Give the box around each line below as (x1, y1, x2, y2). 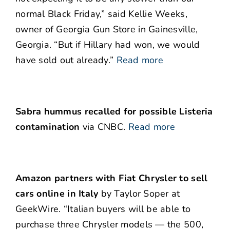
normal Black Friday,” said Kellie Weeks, (15, 8, 187, 21)
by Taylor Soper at (98, 187, 180, 200)
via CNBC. (80, 121, 126, 133)
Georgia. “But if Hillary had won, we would (15, 39, 200, 51)
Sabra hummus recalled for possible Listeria (15, 105, 213, 118)
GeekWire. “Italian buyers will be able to (15, 203, 191, 216)
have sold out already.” (15, 54, 114, 67)
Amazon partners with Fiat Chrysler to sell (15, 172, 208, 185)
